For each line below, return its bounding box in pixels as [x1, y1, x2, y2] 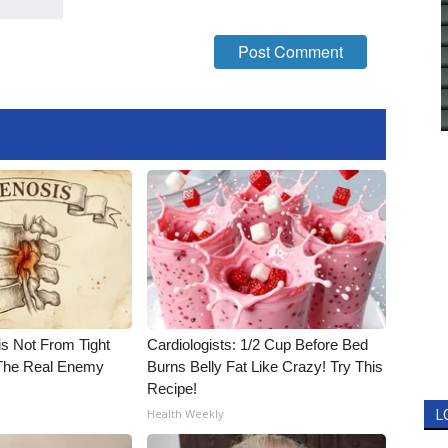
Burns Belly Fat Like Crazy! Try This [147, 358, 384, 375]
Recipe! [147, 380, 198, 397]
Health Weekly [147, 406, 225, 421]
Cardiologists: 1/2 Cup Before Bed [147, 336, 369, 353]
